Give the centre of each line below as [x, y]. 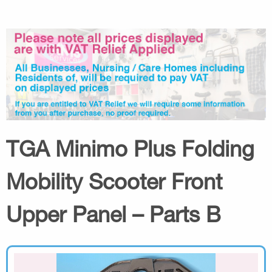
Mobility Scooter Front [114, 181]
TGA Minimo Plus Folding [130, 148]
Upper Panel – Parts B [114, 214]
